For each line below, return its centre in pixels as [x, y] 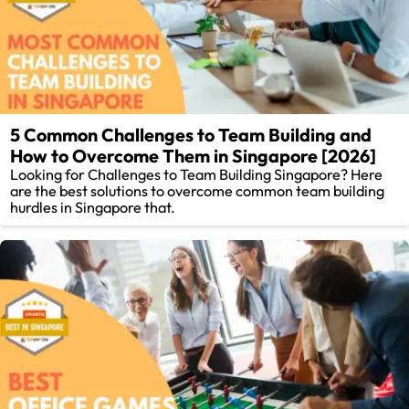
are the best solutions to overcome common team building [198, 191]
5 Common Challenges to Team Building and [191, 135]
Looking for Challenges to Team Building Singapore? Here [197, 175]
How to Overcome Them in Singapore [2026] [194, 156]
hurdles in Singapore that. [93, 208]
